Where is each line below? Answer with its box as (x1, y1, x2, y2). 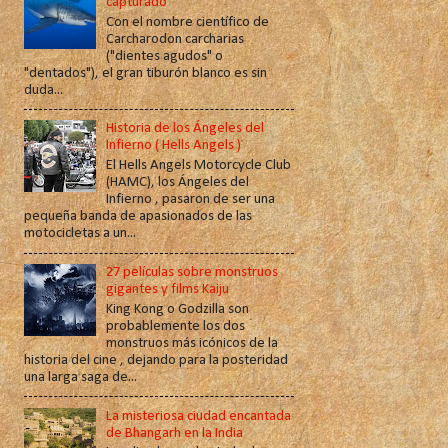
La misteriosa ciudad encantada (106, 408, 292, 424)
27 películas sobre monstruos (106, 264, 279, 280)
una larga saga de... (23, 369, 137, 385)
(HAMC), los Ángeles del (106, 175, 250, 191)
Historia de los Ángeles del (106, 121, 265, 137)
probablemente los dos (106, 318, 246, 334)
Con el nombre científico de (106, 14, 270, 30)
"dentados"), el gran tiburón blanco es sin (23, 65, 267, 81)
